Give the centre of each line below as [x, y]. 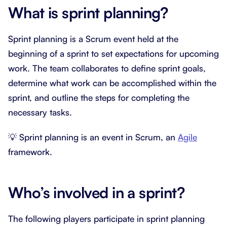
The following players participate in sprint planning [106, 218]
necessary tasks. [40, 112]
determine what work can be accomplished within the [112, 83]
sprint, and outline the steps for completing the [99, 97]
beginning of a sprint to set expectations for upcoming [113, 53]
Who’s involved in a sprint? [97, 192]
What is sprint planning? [88, 12]
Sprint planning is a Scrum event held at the [93, 39]
